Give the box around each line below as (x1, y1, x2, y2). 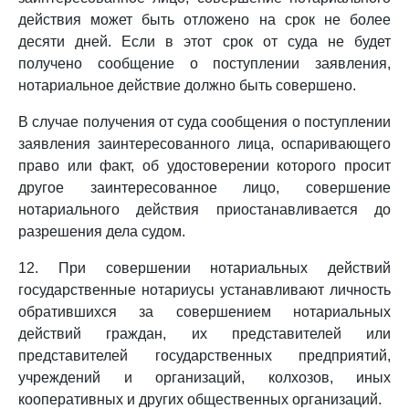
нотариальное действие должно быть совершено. (18, 78, 356, 93)
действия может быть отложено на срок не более (18, 12, 391, 27)
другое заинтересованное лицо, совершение (18, 180, 391, 195)
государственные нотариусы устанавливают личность (18, 282, 391, 298)
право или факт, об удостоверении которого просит (18, 158, 391, 173)
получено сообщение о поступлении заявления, (18, 56, 391, 71)
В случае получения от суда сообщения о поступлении (18, 114, 391, 130)
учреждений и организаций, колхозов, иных (18, 370, 391, 385)
